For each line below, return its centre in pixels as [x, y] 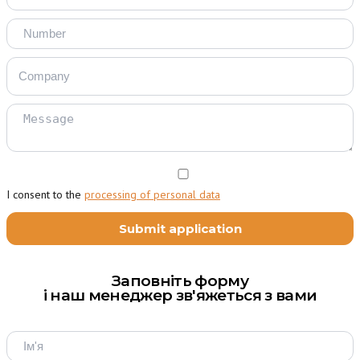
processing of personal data [152, 194]
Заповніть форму [180, 280]
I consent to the [45, 194]
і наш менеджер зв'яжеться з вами [180, 295]
